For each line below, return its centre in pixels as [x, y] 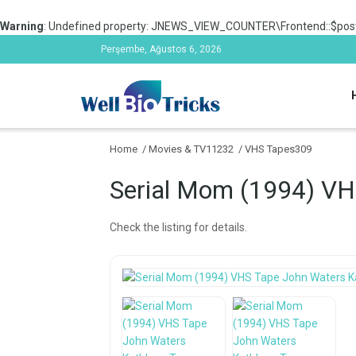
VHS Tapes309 [278, 149]
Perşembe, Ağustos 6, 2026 [161, 49]
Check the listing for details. [178, 227]
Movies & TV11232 [191, 149]
